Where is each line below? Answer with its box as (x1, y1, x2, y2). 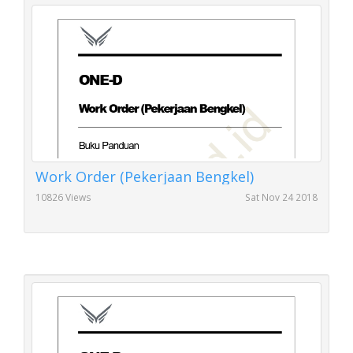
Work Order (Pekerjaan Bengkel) (35, 167, 254, 187)
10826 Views (35, 191, 91, 204)
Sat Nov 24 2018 (245, 191, 318, 204)
